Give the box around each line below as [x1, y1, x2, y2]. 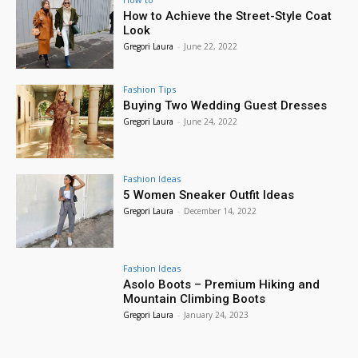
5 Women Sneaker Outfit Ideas [123, 187, 295, 202]
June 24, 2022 [184, 115, 238, 127]
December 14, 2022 [184, 205, 257, 217]
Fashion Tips [123, 82, 177, 95]
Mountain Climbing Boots [123, 291, 266, 306]
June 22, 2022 [184, 41, 238, 53]
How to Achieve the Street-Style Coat [123, 9, 332, 24]
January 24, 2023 [184, 308, 249, 320]
